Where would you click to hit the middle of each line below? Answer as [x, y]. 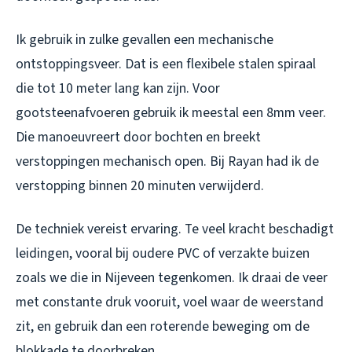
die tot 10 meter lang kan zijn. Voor [118, 89]
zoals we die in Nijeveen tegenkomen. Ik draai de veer [172, 278]
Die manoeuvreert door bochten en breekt [138, 137]
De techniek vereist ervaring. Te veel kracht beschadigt [175, 229]
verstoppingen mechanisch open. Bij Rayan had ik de [167, 162]
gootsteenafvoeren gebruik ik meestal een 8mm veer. [171, 113]
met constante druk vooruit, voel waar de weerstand [170, 302]
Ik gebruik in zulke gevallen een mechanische [145, 40]
